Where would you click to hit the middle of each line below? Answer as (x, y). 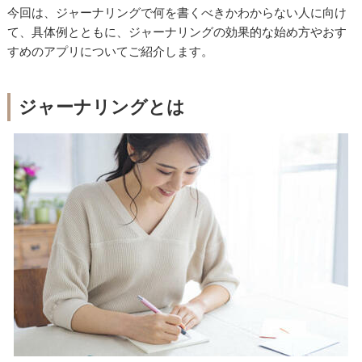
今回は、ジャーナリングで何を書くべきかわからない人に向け (177, 12)
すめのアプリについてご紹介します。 (111, 51)
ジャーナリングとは (102, 106)
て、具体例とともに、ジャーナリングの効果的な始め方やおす (177, 32)
